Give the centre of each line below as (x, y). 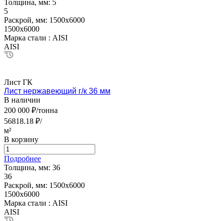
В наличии (22, 100)
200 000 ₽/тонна (31, 110)
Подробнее (22, 158)
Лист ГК (18, 82)
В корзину (21, 139)
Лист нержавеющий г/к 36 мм (57, 91)
